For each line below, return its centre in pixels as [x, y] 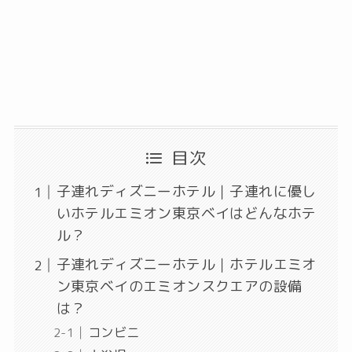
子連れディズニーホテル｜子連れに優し [186, 192]
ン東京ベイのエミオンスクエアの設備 [179, 287]
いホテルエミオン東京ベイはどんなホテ [186, 214]
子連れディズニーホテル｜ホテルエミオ [186, 265]
